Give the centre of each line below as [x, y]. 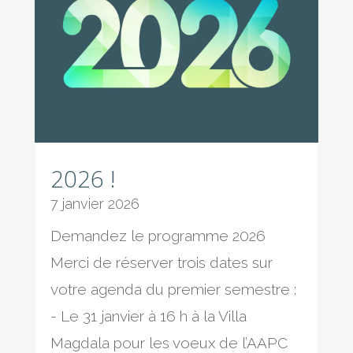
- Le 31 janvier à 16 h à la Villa [148, 316]
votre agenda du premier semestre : [173, 290]
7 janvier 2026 [95, 204]
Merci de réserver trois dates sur [161, 263]
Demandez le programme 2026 [158, 236]
